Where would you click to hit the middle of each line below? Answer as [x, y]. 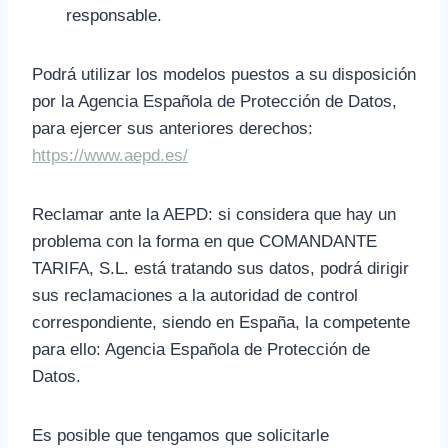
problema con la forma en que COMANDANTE [204, 241]
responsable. [114, 15]
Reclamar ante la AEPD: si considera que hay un [214, 214]
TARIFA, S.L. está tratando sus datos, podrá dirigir [220, 268]
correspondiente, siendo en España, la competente [221, 322]
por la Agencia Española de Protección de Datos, [214, 101]
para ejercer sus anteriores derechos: [172, 128]
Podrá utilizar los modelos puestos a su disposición [224, 74]
